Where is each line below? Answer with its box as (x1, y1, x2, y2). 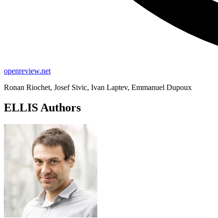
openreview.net (4, 66, 51, 75)
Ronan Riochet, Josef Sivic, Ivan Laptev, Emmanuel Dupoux (4, 83, 192, 91)
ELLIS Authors (4, 101, 81, 114)
